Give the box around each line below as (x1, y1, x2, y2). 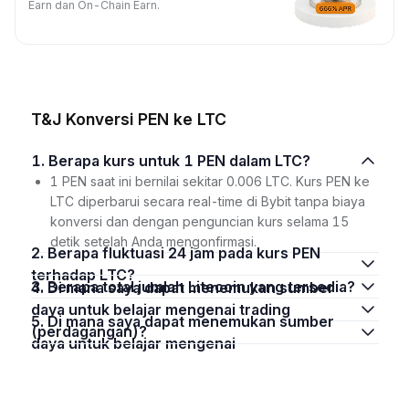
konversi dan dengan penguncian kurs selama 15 (49, 214, 349, 229)
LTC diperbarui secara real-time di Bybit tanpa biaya (49, 194, 365, 209)
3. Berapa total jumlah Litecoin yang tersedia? (47, 278, 355, 296)
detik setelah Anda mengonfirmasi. (49, 234, 257, 249)
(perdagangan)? (30, 322, 147, 341)
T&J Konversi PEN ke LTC (30, 110, 226, 129)
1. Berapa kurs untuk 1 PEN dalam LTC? (47, 152, 310, 170)
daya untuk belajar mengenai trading (30, 300, 290, 319)
